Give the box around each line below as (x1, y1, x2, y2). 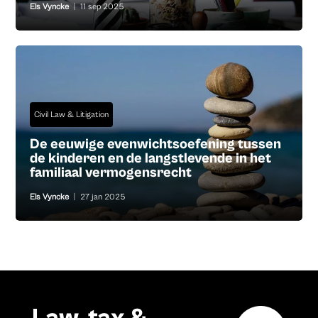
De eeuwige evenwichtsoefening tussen (30, 136, 282, 153)
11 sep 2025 (80, 2, 124, 12)
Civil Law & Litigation (34, 110, 109, 120)
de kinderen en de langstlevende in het (30, 150, 272, 168)
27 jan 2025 (80, 192, 126, 202)
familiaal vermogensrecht (30, 165, 192, 182)
